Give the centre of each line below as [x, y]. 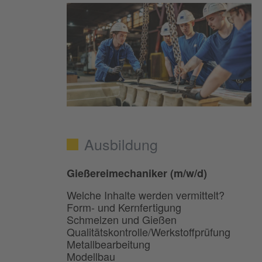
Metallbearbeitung [108, 244]
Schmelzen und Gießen [122, 220]
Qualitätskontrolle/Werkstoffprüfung [149, 232]
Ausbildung [121, 144]
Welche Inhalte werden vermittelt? [146, 195]
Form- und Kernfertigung [124, 207]
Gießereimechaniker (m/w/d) [137, 173]
